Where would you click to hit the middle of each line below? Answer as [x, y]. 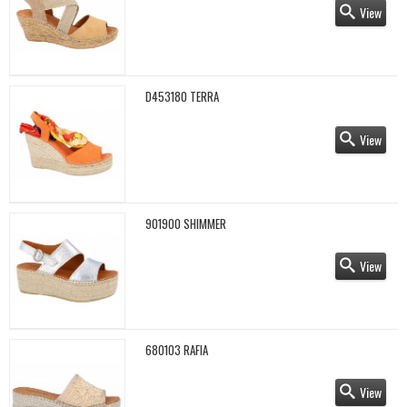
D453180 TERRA [182, 97]
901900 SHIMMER [185, 223]
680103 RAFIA [176, 350]
